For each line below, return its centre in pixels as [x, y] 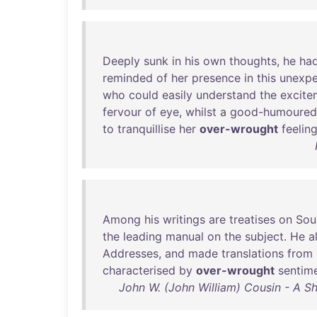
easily [177, 95]
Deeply [121, 61]
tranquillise [146, 129]
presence [216, 78]
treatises [252, 219]
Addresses [131, 253]
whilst [201, 112]
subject [264, 236]
